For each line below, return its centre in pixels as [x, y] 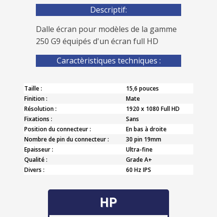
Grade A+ [139, 159]
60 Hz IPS [139, 170]
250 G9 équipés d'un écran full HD [97, 41]
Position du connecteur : [58, 129]
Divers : [34, 170]
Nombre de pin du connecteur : [67, 139]
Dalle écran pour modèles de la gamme [106, 29]
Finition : [36, 98]
